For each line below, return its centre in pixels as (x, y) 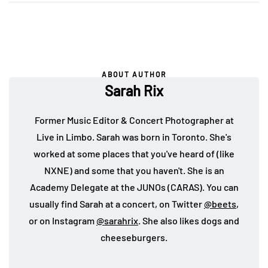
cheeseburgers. (134, 237)
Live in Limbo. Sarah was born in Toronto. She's (134, 137)
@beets (220, 204)
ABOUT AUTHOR (134, 74)
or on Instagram (63, 221)
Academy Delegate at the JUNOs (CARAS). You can (134, 187)
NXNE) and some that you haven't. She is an (134, 170)
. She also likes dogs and (189, 221)
